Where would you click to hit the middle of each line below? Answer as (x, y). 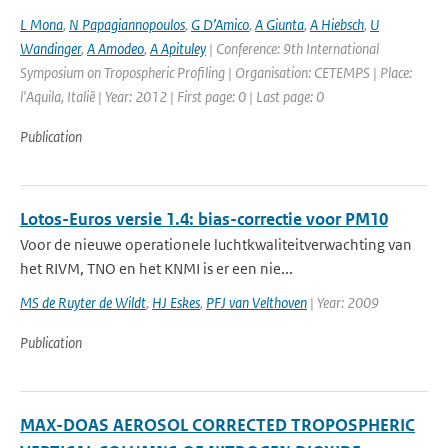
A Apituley (178, 48)
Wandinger (50, 48)
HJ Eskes (176, 302)
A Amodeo (115, 48)
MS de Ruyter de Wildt (83, 302)
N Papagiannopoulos (127, 24)
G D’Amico (220, 24)
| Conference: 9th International (292, 48)
